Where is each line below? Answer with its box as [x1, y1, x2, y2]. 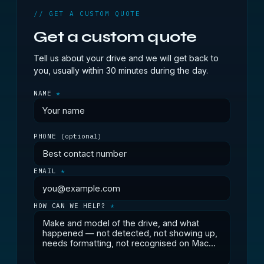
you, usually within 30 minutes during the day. [34, 65, 208, 75]
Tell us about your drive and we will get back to [34, 53, 219, 63]
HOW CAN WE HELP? [34, 202, 111, 210]
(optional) [60, 132, 102, 140]
